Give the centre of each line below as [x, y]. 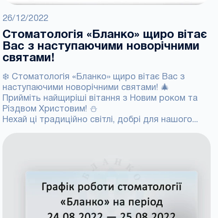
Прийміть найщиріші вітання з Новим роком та [100, 99]
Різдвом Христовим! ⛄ [50, 109]
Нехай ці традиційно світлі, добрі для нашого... [100, 120]
